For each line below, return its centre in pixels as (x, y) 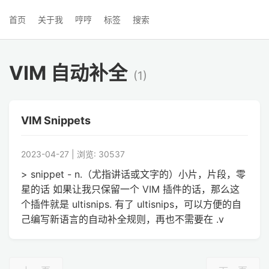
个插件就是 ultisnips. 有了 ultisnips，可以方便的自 (131, 204)
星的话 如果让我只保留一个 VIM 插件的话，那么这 (130, 189)
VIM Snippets (56, 120)
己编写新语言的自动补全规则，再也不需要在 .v (122, 219)
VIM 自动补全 (68, 73)
